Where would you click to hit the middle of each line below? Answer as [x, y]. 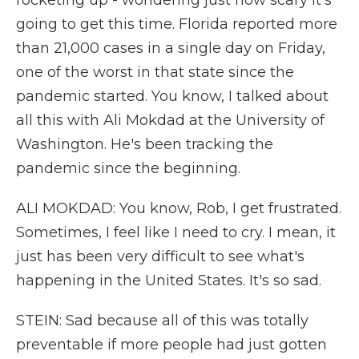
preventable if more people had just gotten [171, 345]
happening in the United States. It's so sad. [169, 280]
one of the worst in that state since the [155, 72]
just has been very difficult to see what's [160, 256]
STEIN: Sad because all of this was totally [162, 321]
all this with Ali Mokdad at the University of [170, 120]
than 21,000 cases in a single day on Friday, [171, 48]
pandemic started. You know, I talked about [172, 96]
